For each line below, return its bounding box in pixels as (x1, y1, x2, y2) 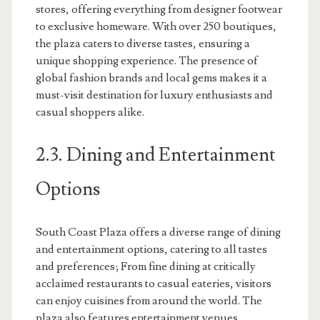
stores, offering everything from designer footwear (35, 1, 282, 16)
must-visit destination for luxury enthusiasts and (35, 87, 273, 102)
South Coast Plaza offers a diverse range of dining (35, 224, 281, 239)
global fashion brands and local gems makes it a (35, 70, 267, 85)
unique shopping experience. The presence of (35, 53, 258, 68)
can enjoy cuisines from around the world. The (35, 293, 262, 308)
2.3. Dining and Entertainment (35, 142, 276, 167)
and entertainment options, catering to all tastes (35, 241, 267, 256)
